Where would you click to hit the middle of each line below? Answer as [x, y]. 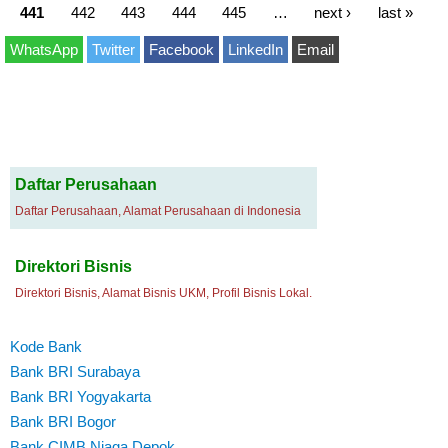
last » [395, 11]
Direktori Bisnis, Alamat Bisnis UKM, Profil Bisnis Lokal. [163, 293]
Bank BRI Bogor [63, 421]
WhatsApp [44, 49]
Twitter [113, 49]
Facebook [181, 49]
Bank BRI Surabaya [75, 371]
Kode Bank [46, 346]
